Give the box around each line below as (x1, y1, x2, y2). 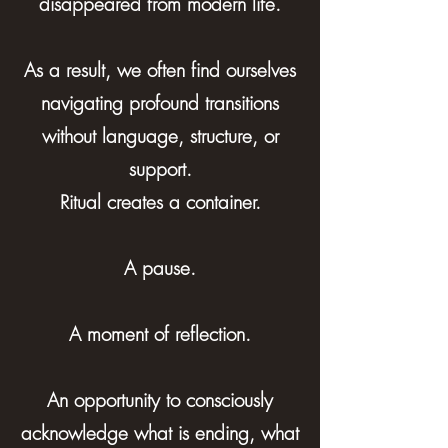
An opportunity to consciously (47, 387, 273, 413)
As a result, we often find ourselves (24, 57, 296, 83)
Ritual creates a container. (59, 189, 261, 215)
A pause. (124, 255, 196, 281)
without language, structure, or (41, 123, 279, 149)
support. (128, 156, 192, 182)
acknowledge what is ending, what (21, 420, 299, 446)
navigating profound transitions (41, 90, 279, 116)
